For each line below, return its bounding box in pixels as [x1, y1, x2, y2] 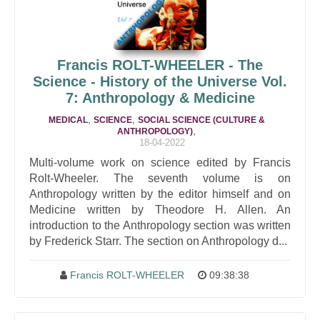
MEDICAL [48, 115, 88, 125]
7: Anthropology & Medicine [65, 90, 255, 106]
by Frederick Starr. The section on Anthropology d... [29, 235, 287, 247]
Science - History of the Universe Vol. [33, 74, 287, 89]
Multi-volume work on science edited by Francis [29, 156, 291, 169]
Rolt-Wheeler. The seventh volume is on [29, 172, 291, 184]
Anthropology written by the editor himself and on [29, 188, 291, 200]
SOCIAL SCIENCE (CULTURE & [137, 115, 265, 125]
